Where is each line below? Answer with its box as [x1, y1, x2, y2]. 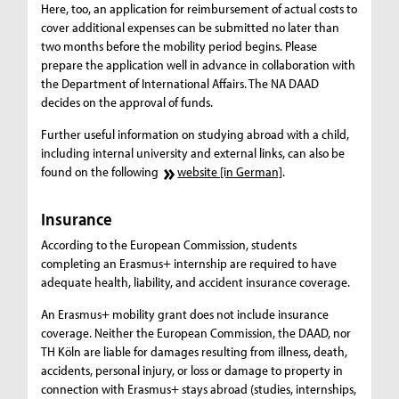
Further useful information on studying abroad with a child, [41, 126, 350, 143]
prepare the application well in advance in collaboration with [41, 56, 356, 74]
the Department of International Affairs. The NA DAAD [41, 75, 320, 93]
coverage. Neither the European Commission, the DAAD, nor [41, 324, 352, 342]
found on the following [41, 163, 162, 181]
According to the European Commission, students [41, 236, 297, 254]
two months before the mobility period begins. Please [41, 37, 318, 55]
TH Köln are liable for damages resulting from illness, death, [41, 343, 348, 361]
